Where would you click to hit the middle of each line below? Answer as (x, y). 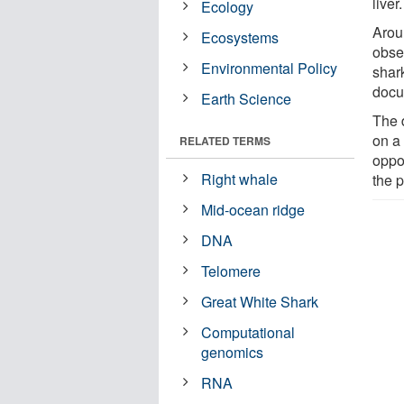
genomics (233, 352)
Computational (248, 332)
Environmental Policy (270, 68)
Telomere (231, 271)
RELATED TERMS (225, 140)
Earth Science (247, 98)
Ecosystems (240, 37)
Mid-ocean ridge (253, 209)
